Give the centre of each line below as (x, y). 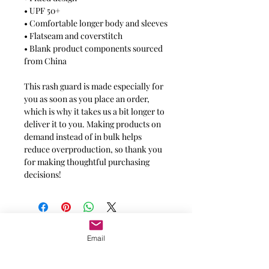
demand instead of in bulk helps (83, 137)
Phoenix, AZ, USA (96, 261)
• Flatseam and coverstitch (73, 36)
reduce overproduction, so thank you (93, 149)
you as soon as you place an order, (87, 99)
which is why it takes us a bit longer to (94, 111)
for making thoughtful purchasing (87, 162)
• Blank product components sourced (93, 48)
